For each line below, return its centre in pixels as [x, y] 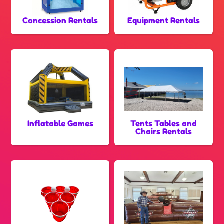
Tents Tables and [163, 124]
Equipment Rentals [163, 21]
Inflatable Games [60, 124]
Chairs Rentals [163, 132]
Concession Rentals [60, 21]
